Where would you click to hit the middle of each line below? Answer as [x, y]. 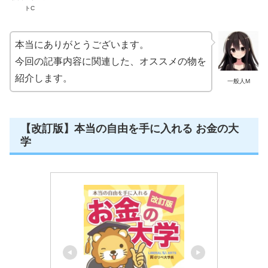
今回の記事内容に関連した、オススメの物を [111, 61]
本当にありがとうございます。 [82, 44]
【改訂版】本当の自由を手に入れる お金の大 [130, 128]
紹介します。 [44, 78]
